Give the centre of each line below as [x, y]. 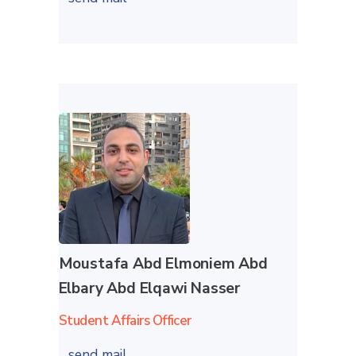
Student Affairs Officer [125, 320]
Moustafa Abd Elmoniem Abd [163, 263]
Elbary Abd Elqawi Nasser [149, 288]
